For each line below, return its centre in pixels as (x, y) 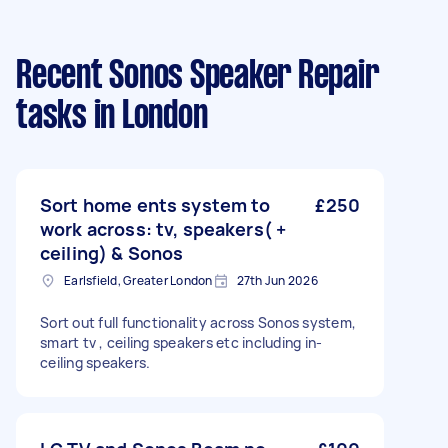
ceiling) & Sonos (112, 253)
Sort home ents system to (155, 205)
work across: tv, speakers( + (163, 229)
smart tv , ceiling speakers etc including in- (181, 342)
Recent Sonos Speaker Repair (197, 77)
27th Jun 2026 (277, 280)
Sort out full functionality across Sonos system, (198, 322)
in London (147, 117)
